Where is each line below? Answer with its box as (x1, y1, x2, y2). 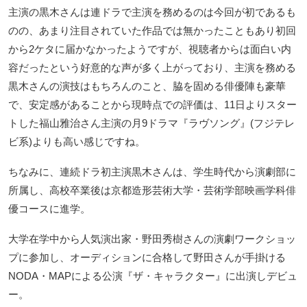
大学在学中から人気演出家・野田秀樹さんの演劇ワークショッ (8, 232, 296, 245)
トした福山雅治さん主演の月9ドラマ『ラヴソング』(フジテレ (8, 116, 295, 129)
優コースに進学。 (8, 202, 90, 214)
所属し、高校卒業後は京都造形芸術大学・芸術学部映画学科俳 (8, 184, 296, 196)
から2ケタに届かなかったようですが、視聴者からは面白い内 (8, 42, 291, 55)
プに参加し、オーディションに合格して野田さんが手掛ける (8, 251, 286, 263)
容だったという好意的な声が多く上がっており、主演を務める (8, 61, 296, 73)
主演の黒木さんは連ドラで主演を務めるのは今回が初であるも (8, 5, 296, 18)
